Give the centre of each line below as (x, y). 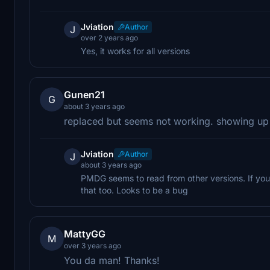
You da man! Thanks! (112, 260)
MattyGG (85, 234)
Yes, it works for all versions (135, 51)
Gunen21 (84, 94)
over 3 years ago (93, 245)
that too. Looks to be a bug (134, 190)
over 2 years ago (109, 37)
